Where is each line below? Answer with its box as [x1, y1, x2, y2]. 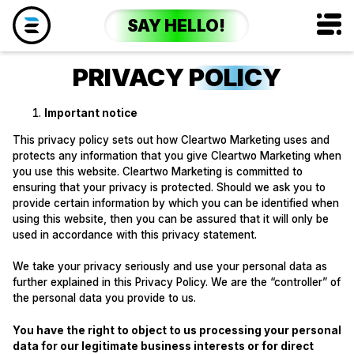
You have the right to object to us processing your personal [12, 324, 341, 337]
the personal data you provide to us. [12, 292, 196, 305]
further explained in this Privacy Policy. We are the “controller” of [12, 276, 341, 289]
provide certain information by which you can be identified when [12, 196, 339, 209]
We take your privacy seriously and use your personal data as [12, 260, 327, 273]
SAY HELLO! [127, 15, 226, 36]
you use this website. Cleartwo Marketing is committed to [12, 164, 303, 178]
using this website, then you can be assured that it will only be [12, 212, 329, 225]
